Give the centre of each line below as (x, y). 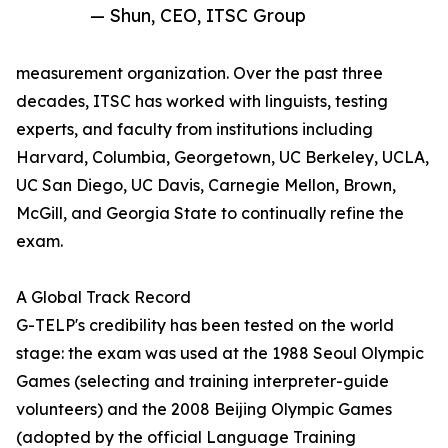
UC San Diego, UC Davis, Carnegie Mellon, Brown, (206, 185)
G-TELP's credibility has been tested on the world (205, 325)
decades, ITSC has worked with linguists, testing (202, 101)
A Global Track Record (103, 297)
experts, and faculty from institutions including (194, 129)
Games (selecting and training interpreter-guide (202, 381)
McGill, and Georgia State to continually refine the (210, 213)
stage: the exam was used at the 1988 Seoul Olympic (220, 353)
